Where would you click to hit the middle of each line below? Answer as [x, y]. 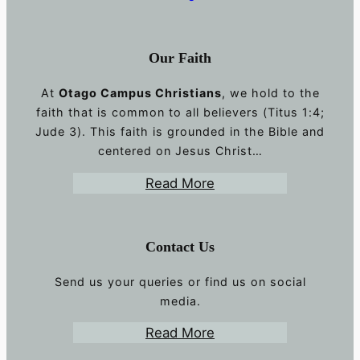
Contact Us [180, 246]
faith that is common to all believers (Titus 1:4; [180, 112]
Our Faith [180, 58]
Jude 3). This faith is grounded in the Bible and [180, 132]
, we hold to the [270, 93]
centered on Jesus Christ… [180, 151]
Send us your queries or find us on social [180, 281]
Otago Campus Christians [140, 93]
